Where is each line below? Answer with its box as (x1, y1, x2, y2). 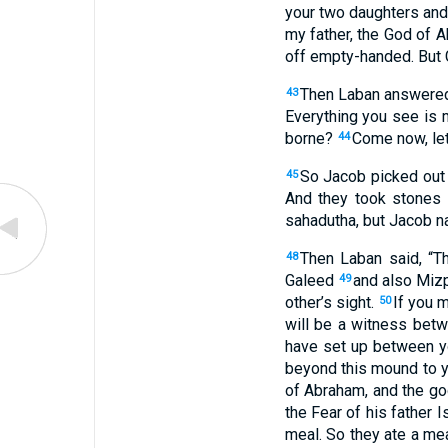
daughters (344, 3, 419, 22)
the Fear (284, 403, 342, 422)
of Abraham (284, 381, 366, 400)
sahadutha (284, 211, 356, 230)
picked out (366, 167, 445, 186)
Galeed (284, 271, 334, 290)
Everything (284, 107, 358, 126)
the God (357, 25, 412, 44)
